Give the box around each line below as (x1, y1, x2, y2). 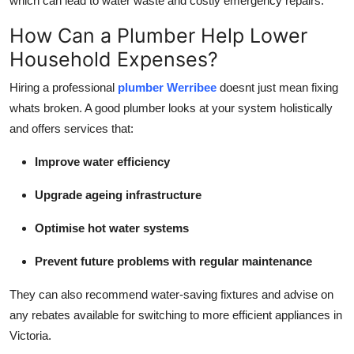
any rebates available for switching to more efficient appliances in (9, 307, 342, 322)
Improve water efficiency (35, 154, 170, 168)
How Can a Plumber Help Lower (9, 23, 307, 47)
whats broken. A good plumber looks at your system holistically (9, 100, 333, 115)
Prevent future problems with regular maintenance (35, 254, 312, 268)
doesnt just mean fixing (217, 80, 338, 94)
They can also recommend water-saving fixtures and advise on (9, 287, 333, 301)
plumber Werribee (118, 80, 217, 94)
